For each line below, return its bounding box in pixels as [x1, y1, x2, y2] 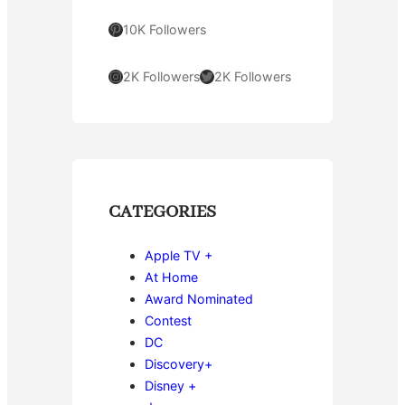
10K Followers [123, 21, 206, 37]
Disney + [145, 378, 196, 393]
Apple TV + [145, 248, 212, 263]
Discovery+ [145, 356, 212, 372]
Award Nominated [145, 291, 253, 306]
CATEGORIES [108, 201, 216, 224]
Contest [145, 313, 192, 328]
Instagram [108, 66, 120, 85]
